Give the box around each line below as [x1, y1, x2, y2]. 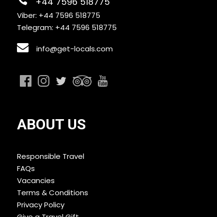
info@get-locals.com [36, 44, 113, 54]
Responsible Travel [17, 151, 84, 162]
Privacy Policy [17, 200, 64, 210]
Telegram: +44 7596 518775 [17, 22, 117, 33]
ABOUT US [17, 116, 86, 133]
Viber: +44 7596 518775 [17, 10, 100, 21]
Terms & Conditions [17, 187, 88, 198]
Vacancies [17, 175, 55, 186]
